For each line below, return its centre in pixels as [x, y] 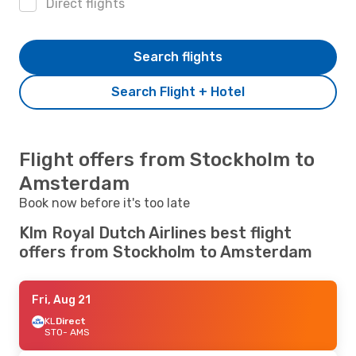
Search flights [178, 56]
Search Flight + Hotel [178, 91]
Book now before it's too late [104, 203]
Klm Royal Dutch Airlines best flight [155, 232]
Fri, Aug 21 [61, 300]
